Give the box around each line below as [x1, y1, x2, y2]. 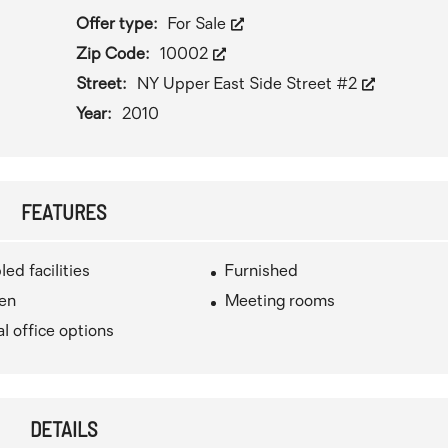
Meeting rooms [225, 294, 336, 310]
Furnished [225, 264, 299, 280]
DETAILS [29, 416, 98, 441]
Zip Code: [75, 47, 154, 63]
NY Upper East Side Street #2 [136, 77, 361, 93]
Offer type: [75, 17, 162, 33]
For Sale [167, 17, 230, 33]
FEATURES [20, 199, 107, 224]
